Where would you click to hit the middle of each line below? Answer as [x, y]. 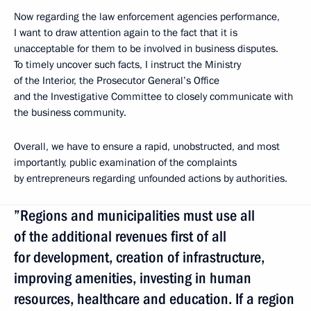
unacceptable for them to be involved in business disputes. [146, 49]
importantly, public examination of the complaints [125, 163]
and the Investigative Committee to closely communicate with [153, 97]
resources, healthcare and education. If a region [154, 299]
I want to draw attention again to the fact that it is [126, 33]
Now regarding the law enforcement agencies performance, [147, 17]
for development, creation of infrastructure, [139, 258]
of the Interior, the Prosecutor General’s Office [117, 81]
